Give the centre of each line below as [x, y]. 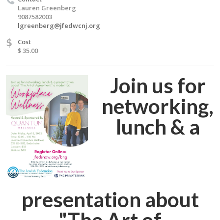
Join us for [158, 85]
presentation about [110, 199]
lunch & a [158, 127]
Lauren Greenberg [47, 8]
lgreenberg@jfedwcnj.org [59, 26]
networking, [158, 106]
